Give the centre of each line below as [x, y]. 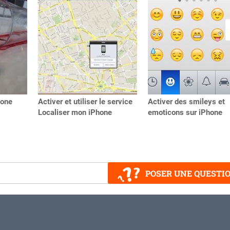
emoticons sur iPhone [185, 113]
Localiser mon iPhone [75, 113]
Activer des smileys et [186, 102]
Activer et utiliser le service [85, 102]
